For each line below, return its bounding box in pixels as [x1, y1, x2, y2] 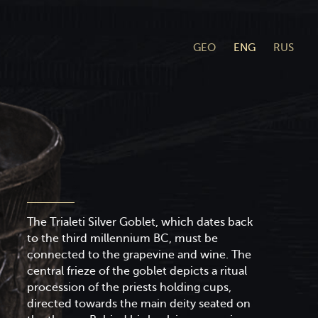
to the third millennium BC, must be [27, 231, 219, 245]
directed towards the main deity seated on [27, 297, 251, 310]
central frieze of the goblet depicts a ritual [27, 264, 248, 278]
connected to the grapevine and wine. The [27, 248, 252, 261]
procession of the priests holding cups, [27, 280, 232, 294]
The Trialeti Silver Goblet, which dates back [27, 215, 253, 229]
